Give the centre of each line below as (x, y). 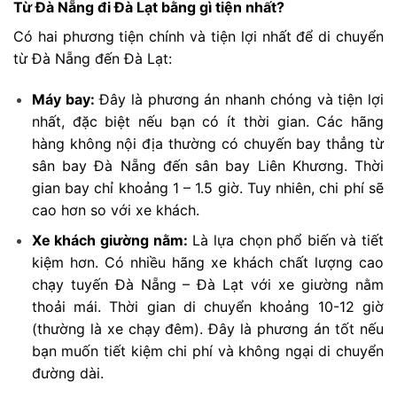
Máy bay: (63, 99)
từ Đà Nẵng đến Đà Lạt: (93, 59)
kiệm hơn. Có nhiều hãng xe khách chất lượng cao (207, 263)
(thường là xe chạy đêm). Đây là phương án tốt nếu (207, 329)
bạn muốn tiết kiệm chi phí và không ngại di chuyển (207, 351)
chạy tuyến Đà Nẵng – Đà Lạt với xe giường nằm (207, 285)
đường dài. (67, 374)
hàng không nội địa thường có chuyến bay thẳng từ (207, 143)
